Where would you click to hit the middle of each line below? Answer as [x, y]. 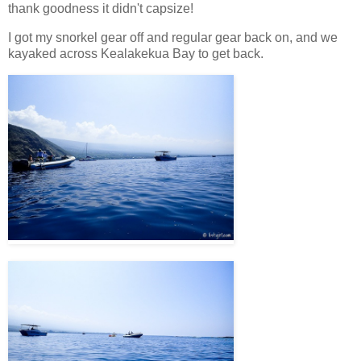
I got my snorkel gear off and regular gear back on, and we [173, 38]
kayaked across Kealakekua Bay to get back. [139, 54]
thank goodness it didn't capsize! [102, 9]
